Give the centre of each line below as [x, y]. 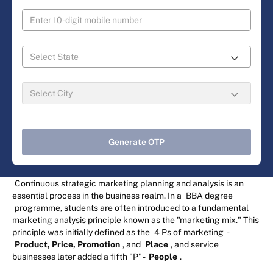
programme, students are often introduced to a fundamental [132, 207]
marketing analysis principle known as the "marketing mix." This [136, 220]
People [163, 256]
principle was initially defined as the [82, 232]
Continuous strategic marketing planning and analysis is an [129, 183]
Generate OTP [136, 142]
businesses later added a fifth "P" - [79, 256]
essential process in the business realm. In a [98, 195]
